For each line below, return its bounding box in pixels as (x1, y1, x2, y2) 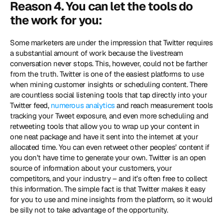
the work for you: (10, 12, 102, 28)
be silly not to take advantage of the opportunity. (10, 205, 168, 215)
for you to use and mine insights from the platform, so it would (10, 195, 213, 204)
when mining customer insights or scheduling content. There (10, 80, 208, 89)
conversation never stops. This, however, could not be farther (10, 59, 208, 68)
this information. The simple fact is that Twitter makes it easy (10, 184, 206, 194)
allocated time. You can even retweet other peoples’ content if (10, 142, 210, 152)
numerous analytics (50, 101, 115, 110)
